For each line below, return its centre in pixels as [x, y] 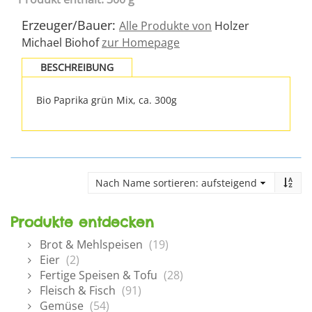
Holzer [231, 26]
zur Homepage [141, 42]
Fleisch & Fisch [78, 290]
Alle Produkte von [165, 26]
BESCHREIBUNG [77, 67]
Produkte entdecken [82, 222]
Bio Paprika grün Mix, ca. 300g [107, 100]
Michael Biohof [62, 42]
